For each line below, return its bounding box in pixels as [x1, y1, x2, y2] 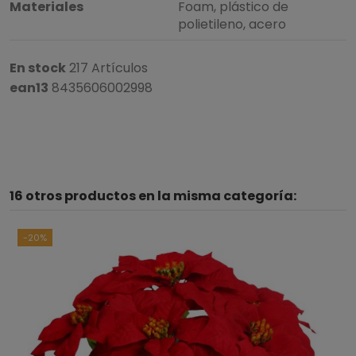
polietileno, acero [178, 14, 286, 33]
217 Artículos [69, 58, 148, 77]
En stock [10, 58, 66, 77]
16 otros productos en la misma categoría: [10, 187, 296, 206]
